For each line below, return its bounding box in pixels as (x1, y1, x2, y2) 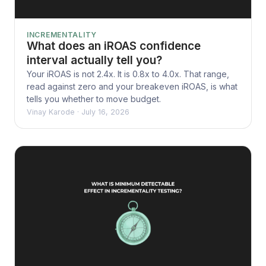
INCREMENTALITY (27, 30, 97, 39)
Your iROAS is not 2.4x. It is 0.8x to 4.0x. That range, (27, 68, 229, 79)
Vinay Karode (27, 107, 75, 116)
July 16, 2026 (81, 107, 129, 116)
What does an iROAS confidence (27, 39, 201, 53)
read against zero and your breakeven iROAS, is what (27, 81, 237, 91)
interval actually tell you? (27, 53, 162, 67)
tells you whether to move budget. (27, 93, 161, 104)
